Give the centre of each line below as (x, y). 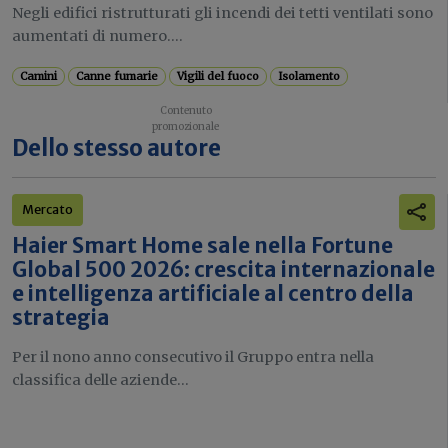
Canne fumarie (117, 76)
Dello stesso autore (116, 148)
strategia (61, 318)
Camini (39, 76)
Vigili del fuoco (218, 76)
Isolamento (309, 76)
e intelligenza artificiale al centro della (213, 294)
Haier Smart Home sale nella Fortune (202, 246)
